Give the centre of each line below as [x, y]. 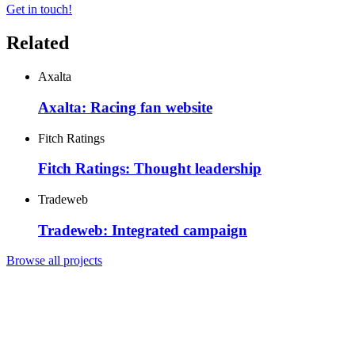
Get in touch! [39, 10]
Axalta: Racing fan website [125, 107]
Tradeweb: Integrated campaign [143, 230]
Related [38, 43]
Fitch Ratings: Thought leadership [150, 169]
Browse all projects [54, 261]
